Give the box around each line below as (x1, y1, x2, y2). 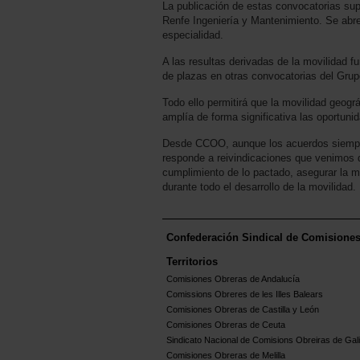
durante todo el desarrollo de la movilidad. (162, 181, 356, 194)
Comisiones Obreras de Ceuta (166, 320, 285, 330)
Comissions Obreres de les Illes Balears (166, 289, 323, 300)
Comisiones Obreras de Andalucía (166, 274, 300, 284)
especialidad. (162, 29, 223, 42)
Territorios (166, 256, 218, 268)
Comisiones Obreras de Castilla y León (166, 305, 319, 315)
